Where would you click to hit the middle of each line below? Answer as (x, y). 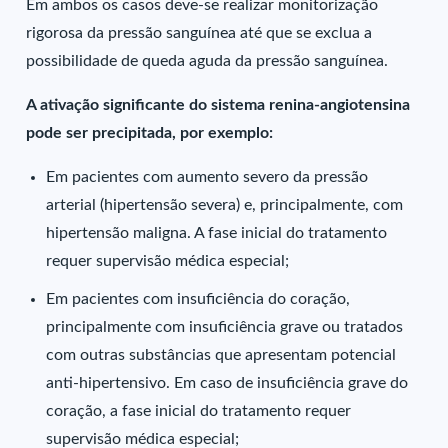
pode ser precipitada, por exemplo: (150, 133)
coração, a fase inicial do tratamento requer (199, 411)
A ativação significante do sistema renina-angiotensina (218, 105)
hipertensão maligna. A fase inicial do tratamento (217, 233)
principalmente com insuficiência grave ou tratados (225, 327)
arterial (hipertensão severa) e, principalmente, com (225, 205)
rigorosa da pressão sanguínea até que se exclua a (199, 33)
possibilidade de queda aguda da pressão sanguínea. (207, 61)
